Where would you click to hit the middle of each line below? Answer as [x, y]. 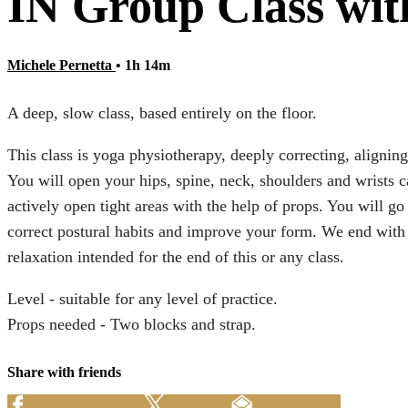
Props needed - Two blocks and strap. [132, 325]
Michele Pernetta [61, 65]
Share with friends [64, 372]
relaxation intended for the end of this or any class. [176, 257]
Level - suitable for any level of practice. [143, 299]
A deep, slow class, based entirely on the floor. [162, 113]
